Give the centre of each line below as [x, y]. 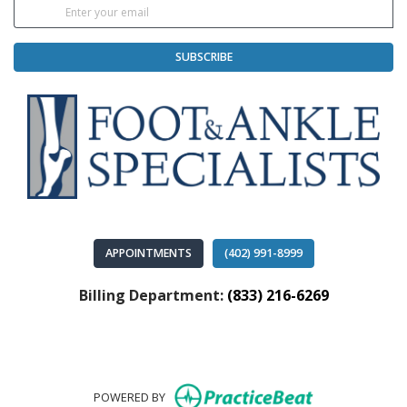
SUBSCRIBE [203, 57]
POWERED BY [130, 397]
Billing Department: [153, 295]
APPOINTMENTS [148, 253]
